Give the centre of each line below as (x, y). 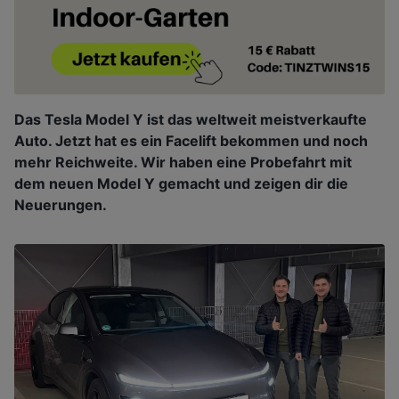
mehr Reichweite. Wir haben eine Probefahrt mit (183, 163)
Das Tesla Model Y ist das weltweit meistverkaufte (191, 120)
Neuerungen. (61, 205)
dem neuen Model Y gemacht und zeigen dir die (181, 184)
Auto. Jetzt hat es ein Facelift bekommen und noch (191, 141)
